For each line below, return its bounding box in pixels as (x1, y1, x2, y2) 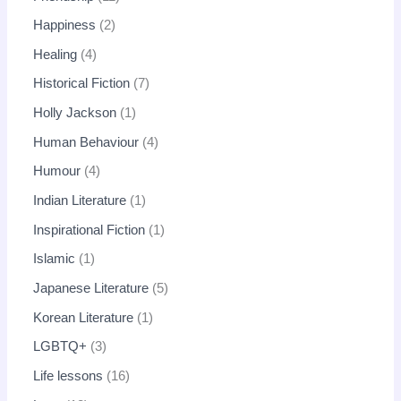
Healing (33, 47, 78, 62)
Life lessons (33, 368, 104, 383)
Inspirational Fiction (33, 222, 146, 237)
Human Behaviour (33, 134, 140, 149)
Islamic (33, 252, 76, 267)
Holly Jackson (33, 106, 117, 121)
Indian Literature (33, 193, 127, 209)
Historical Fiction (33, 76, 131, 91)
